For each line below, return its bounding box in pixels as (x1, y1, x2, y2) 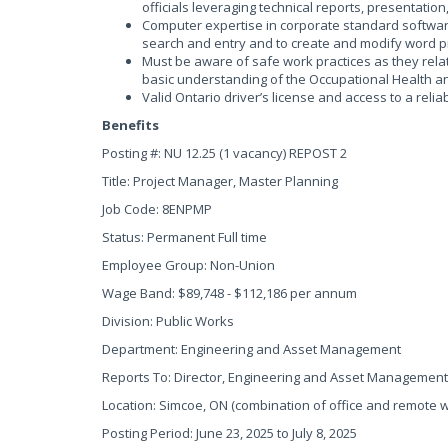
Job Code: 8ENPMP (102, 200, 212, 218)
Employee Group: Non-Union (102, 256, 275, 274)
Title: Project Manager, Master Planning (102, 172, 338, 190)
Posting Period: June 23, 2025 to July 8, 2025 (102, 424, 357, 442)
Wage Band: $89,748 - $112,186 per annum (102, 284, 357, 302)
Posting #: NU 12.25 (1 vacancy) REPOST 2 (102, 144, 347, 162)
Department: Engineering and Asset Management (102, 340, 401, 358)
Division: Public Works (102, 312, 234, 330)
